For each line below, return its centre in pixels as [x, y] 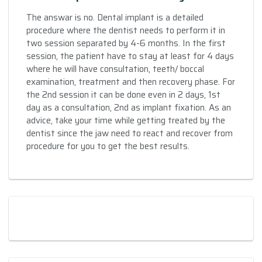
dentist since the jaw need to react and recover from [130, 133]
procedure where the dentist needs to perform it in [126, 30]
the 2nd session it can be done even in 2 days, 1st [123, 94]
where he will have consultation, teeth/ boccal [115, 69]
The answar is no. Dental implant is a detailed [115, 17]
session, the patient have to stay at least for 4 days [130, 56]
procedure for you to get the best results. [108, 146]
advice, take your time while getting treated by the [126, 120]
